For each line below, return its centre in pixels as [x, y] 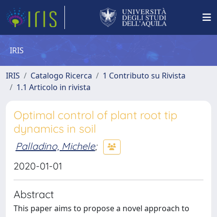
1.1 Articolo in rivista [54, 87]
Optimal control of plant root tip [95, 115]
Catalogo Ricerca [61, 76]
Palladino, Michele [55, 146]
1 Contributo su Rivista [144, 76]
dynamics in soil [55, 129]
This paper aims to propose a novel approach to [101, 208]
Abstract [34, 194]
